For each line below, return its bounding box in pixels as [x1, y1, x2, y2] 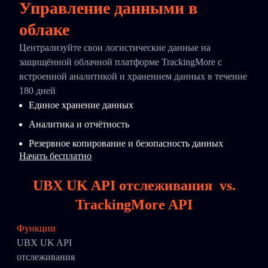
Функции [17, 223, 56, 233]
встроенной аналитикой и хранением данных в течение [19, 71, 247, 81]
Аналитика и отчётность [29, 119, 129, 129]
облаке [19, 20, 69, 39]
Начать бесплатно [19, 151, 92, 161]
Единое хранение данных [29, 100, 133, 110]
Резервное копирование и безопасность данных [29, 138, 223, 148]
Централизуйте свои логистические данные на [19, 42, 211, 53]
